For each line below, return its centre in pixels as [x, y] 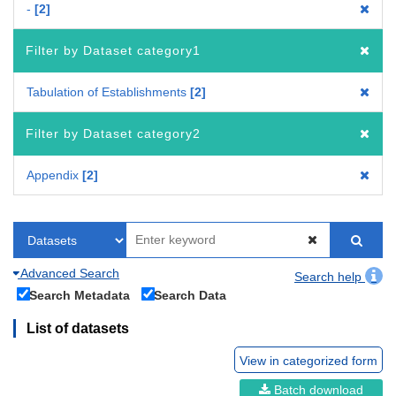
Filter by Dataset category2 [113, 133]
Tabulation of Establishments [107, 91]
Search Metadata [80, 295]
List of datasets [78, 328]
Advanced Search [69, 273]
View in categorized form [308, 360]
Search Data [190, 295]
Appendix [53, 175]
